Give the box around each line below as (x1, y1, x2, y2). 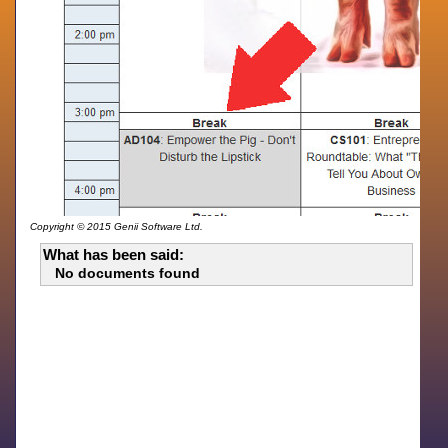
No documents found (55, 265, 201, 281)
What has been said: (43, 246, 185, 263)
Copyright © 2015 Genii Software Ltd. (30, 221, 204, 232)
